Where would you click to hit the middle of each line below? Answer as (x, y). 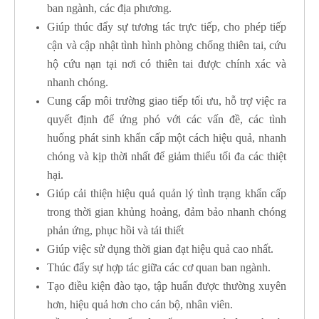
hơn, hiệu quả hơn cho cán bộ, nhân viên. (140, 305)
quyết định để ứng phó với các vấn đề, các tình (167, 120)
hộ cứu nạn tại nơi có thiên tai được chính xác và (167, 64)
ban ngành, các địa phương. (109, 9)
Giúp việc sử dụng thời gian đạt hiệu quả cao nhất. (160, 249)
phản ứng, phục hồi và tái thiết (115, 231)
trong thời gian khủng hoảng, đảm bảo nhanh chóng (167, 212)
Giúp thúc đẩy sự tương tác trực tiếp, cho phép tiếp (167, 27)
